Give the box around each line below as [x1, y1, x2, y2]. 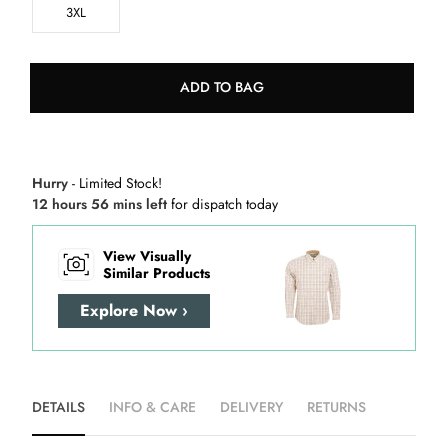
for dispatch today [171, 193, 278, 214]
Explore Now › [80, 299, 188, 323]
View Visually [103, 245, 191, 266]
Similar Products [103, 262, 210, 283]
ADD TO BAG [179, 77, 264, 98]
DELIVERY [220, 396, 283, 417]
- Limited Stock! [68, 172, 162, 193]
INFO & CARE [109, 396, 196, 417]
